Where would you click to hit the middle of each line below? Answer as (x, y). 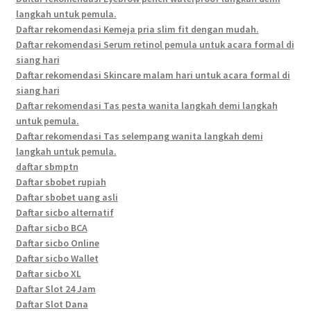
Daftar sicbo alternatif (65, 212)
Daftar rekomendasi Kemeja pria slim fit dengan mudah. (137, 29)
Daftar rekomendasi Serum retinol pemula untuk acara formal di (155, 44)
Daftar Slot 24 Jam (56, 288)
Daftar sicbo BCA (51, 227)
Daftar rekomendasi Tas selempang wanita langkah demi (139, 136)
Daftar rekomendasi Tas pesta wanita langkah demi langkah (146, 105)
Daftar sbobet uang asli (67, 197)
